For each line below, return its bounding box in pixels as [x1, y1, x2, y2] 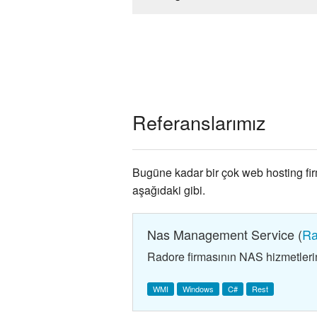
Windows [183, 282, 214, 294]
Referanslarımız [132, 108, 266, 136]
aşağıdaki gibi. [132, 181, 205, 198]
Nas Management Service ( [147, 224, 302, 243]
